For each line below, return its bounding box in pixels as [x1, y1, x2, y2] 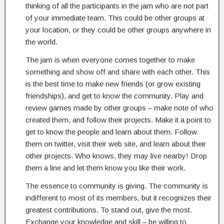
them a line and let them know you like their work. [25, 163, 185, 172]
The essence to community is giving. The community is [25, 181, 208, 190]
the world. [25, 37, 57, 46]
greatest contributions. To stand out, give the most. [25, 205, 192, 214]
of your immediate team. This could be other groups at [25, 13, 204, 22]
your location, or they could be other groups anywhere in [25, 25, 211, 34]
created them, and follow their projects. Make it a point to [25, 115, 211, 124]
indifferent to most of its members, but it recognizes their [25, 193, 211, 202]
